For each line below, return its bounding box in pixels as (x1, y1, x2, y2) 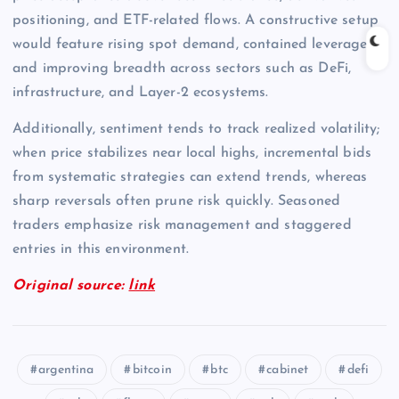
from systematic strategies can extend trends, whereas (12, 170, 368, 185)
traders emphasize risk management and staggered (12, 218, 352, 233)
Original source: (12, 279, 129, 294)
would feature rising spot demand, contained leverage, (12, 37, 370, 53)
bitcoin (132, 363, 172, 378)
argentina (38, 363, 94, 378)
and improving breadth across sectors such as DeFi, (12, 61, 352, 77)
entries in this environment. (12, 242, 190, 257)
